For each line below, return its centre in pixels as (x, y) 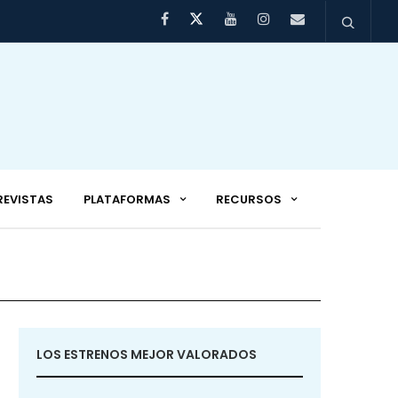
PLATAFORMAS (127, 200)
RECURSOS (249, 200)
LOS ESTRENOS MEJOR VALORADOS (147, 355)
